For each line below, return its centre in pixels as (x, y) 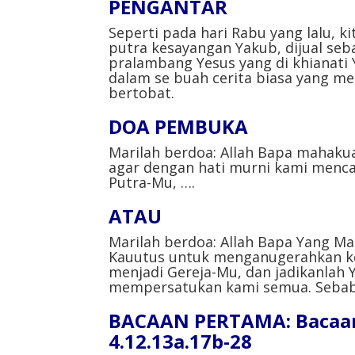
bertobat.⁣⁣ (141, 92)
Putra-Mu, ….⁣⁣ (152, 182)
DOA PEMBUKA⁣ (178, 126)
